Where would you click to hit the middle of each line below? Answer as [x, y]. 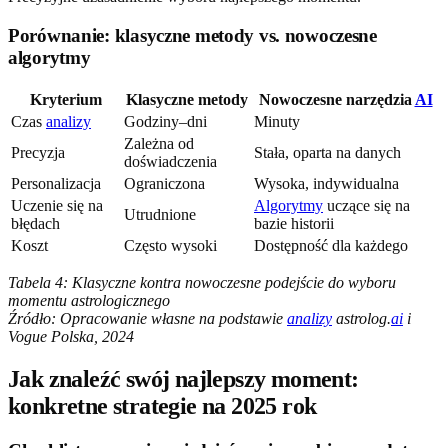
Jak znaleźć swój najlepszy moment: [183, 378]
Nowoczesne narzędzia [336, 99]
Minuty [277, 121]
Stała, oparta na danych [327, 152]
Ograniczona [164, 183]
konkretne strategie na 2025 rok [162, 405]
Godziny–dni [165, 121]
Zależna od [159, 143]
